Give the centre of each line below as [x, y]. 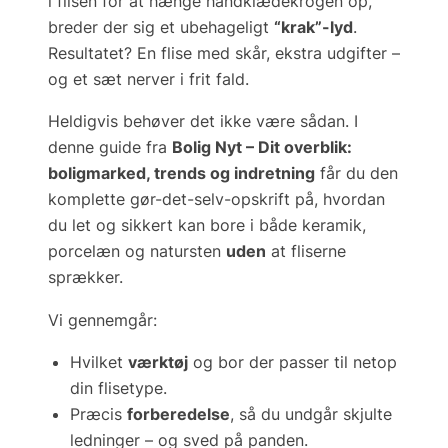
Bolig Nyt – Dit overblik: [262, 147]
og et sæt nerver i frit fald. [148, 79]
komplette [89, 199]
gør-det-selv [177, 199]
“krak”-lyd [313, 27]
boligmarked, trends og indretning [181, 173]
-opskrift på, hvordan [304, 199]
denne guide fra [110, 147]
